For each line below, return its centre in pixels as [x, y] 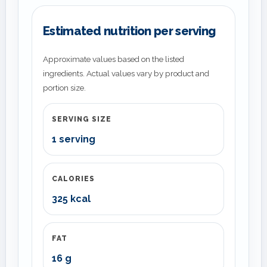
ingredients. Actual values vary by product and [126, 74]
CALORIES [73, 179]
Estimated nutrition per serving [129, 31]
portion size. [64, 88]
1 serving [74, 139]
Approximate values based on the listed [114, 59]
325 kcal [71, 199]
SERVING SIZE [82, 119]
